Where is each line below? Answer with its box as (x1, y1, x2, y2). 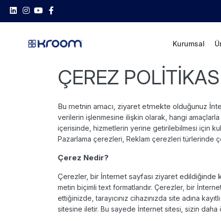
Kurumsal (172, 39, 205, 48)
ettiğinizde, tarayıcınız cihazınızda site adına (58, 193, 202, 202)
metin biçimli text (58, 183, 113, 191)
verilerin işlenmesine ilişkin (58, 112, 145, 121)
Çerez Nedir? (58, 152, 110, 162)
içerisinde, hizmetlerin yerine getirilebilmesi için (58, 123, 212, 132)
